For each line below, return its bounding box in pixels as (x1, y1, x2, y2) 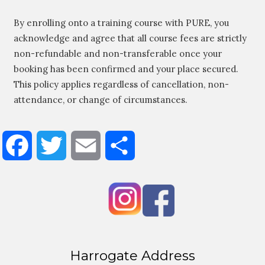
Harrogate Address (70, 247, 195, 264)
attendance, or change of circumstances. (13, 94, 188, 106)
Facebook (32, 139, 75, 151)
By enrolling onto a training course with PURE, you (13, 17, 229, 29)
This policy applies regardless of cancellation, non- (13, 79, 229, 91)
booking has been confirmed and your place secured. (13, 63, 238, 75)
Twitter (66, 139, 101, 151)
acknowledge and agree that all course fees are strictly (13, 33, 247, 44)
